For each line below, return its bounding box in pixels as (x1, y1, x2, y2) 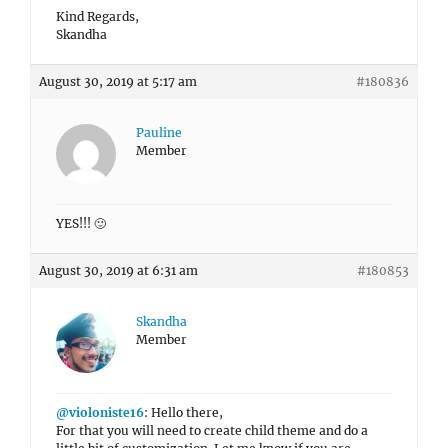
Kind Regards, (56, 9, 139, 24)
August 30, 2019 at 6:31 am (39, 263, 198, 278)
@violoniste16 (56, 405, 144, 420)
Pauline (136, 125, 182, 140)
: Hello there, (144, 405, 223, 420)
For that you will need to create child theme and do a (56, 423, 368, 438)
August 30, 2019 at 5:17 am (39, 74, 197, 89)
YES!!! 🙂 (56, 216, 106, 231)
